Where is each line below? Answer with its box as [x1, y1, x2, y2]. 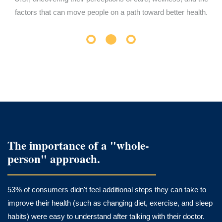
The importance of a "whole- [7, 137, 149, 154]
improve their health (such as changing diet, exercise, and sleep [7, 199, 213, 208]
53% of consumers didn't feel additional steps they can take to [7, 185, 206, 194]
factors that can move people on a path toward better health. [14, 7, 208, 16]
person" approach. [7, 150, 100, 167]
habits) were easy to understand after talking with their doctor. [7, 212, 207, 221]
